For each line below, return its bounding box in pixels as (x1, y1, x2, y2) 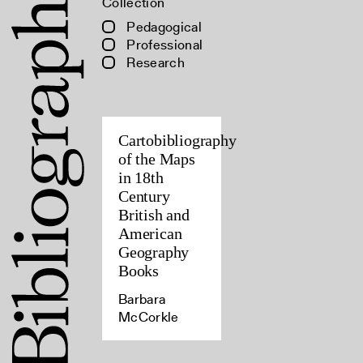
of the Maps (118, 150, 195, 168)
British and (118, 206, 190, 224)
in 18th (118, 169, 164, 186)
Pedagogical (123, 17, 203, 36)
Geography (118, 243, 190, 261)
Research (123, 53, 186, 72)
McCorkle (118, 307, 179, 327)
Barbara (118, 289, 166, 309)
